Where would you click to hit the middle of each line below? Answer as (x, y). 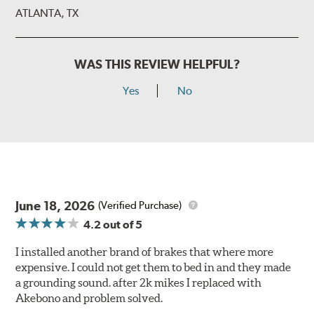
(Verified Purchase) (140, 206)
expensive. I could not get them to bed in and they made (153, 267)
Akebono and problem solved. (89, 298)
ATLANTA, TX (47, 13)
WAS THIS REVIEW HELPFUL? (157, 64)
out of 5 (122, 224)
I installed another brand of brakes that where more (145, 251)
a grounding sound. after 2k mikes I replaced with (139, 282)
